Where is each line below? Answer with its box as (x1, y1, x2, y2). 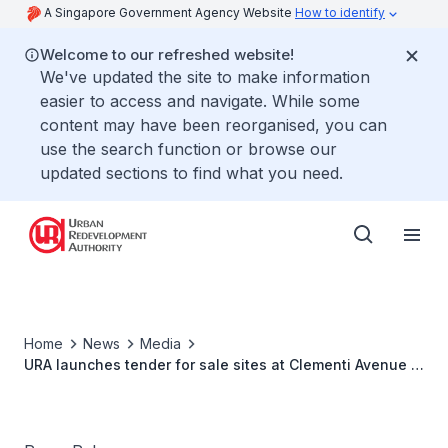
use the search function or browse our (40, 139, 337, 159)
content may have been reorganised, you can (40, 115, 387, 135)
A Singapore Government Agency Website (44, 5, 295, 20)
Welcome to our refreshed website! (40, 45, 294, 64)
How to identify (295, 5, 385, 20)
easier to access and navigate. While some (40, 91, 360, 111)
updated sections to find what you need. (40, 163, 343, 183)
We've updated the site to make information (40, 67, 370, 87)
